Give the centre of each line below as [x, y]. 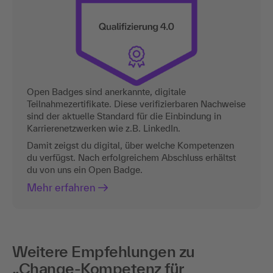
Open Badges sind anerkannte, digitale [106, 91]
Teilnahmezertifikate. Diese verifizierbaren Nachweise [136, 104]
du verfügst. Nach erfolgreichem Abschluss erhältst [131, 157]
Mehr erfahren [61, 187]
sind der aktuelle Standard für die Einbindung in [124, 116]
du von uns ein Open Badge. [85, 169]
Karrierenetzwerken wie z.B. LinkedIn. [104, 128]
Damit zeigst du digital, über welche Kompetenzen [130, 145]
